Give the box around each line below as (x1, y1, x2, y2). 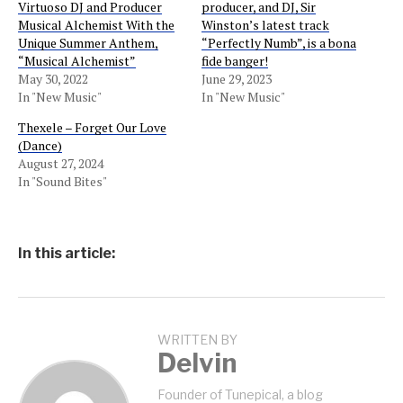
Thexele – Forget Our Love (18, 119, 166, 137)
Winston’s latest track (201, 16, 329, 34)
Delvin (157, 347, 237, 380)
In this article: (18, 245, 115, 263)
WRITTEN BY (157, 332, 237, 349)
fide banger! (201, 52, 268, 70)
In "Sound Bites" (18, 173, 107, 191)
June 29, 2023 (201, 70, 272, 88)
